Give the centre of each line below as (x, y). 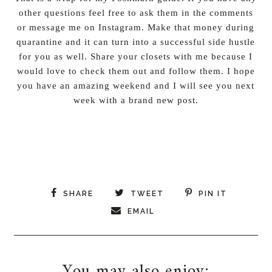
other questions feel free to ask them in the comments (136, 12)
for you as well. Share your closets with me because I (136, 56)
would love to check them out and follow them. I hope (136, 70)
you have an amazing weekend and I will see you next (136, 85)
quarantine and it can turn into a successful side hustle (136, 41)
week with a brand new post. (136, 100)
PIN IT (212, 193)
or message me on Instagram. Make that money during (136, 27)
